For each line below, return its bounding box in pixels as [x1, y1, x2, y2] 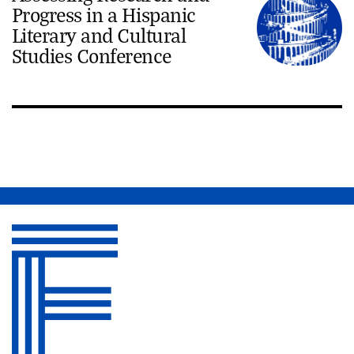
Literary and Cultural [12, 22, 186, 47]
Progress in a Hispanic [12, 2, 196, 27]
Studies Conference [12, 43, 171, 68]
